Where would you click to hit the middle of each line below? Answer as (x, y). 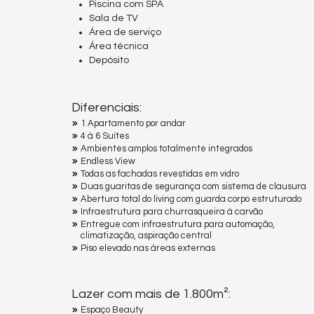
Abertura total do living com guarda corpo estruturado (191, 199)
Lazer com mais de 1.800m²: (151, 294)
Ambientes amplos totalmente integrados (166, 149)
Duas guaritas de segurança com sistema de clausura (193, 187)
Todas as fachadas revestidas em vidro (160, 174)
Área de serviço (125, 33)
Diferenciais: (107, 108)
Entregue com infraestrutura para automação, (178, 225)
